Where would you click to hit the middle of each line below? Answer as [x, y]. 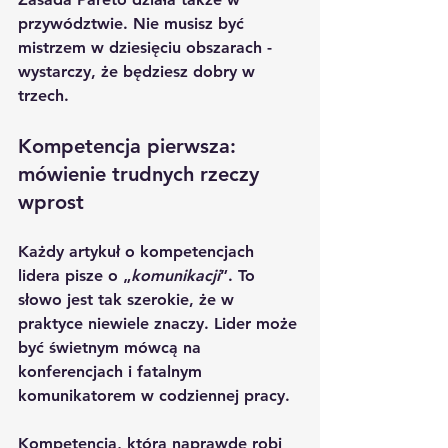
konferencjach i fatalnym [112, 371]
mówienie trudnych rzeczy [141, 173]
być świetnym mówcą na [112, 347]
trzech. [43, 95]
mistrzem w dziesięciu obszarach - [147, 47]
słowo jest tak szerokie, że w [128, 299]
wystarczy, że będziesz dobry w [139, 71]
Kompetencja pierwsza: [130, 145]
